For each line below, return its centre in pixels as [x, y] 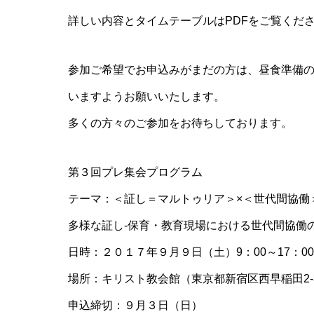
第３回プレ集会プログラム [135, 172]
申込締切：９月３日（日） [135, 305]
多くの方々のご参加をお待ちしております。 [180, 123]
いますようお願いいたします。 [146, 96]
